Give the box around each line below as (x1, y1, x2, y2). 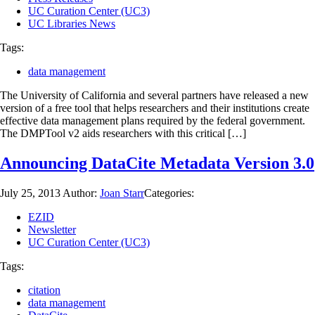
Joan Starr (100, 186, 144, 199)
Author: (63, 186, 100, 199)
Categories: (144, 186, 194, 199)
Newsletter (28, 223, 76, 236)
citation (28, 283, 60, 296)
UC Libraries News (28, 18, 115, 30)
